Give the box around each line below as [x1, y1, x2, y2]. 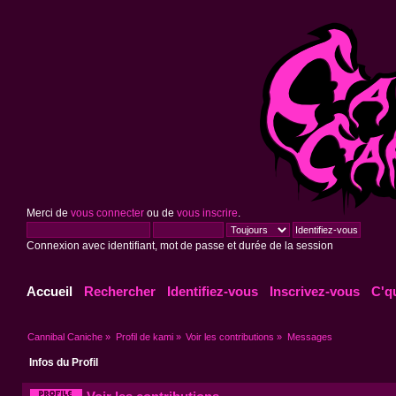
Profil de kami [115, 331, 173, 342]
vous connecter [70, 208, 144, 218]
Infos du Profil [29, 356, 99, 368]
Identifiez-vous [167, 284, 259, 300]
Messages [286, 331, 332, 342]
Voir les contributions [186, 331, 275, 342]
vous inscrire [176, 208, 238, 218]
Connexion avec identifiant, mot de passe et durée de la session [26, 240, 333, 251]
